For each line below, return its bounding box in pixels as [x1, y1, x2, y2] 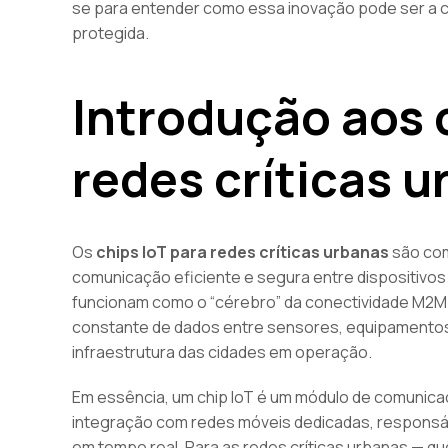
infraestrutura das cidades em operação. [72, 341, 372, 363]
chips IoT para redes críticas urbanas [96, 241, 389, 263]
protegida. [72, 22, 149, 44]
